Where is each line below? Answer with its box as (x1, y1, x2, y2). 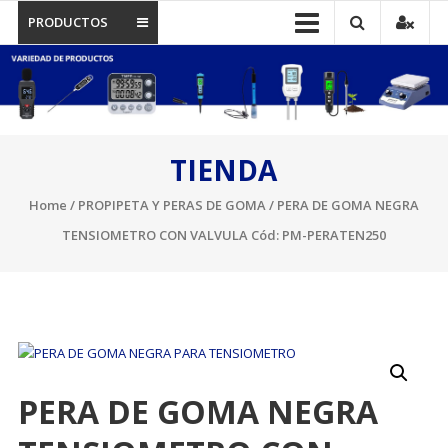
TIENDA (170, 150, 278, 189)
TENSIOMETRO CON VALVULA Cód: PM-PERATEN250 (61, 225, 386, 244)
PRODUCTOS (27, 13, 108, 32)
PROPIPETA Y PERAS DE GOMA (77, 195, 266, 214)
